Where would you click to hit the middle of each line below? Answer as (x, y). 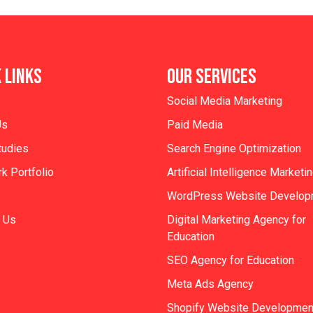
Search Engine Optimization (234, 148)
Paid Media (195, 124)
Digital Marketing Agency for (236, 219)
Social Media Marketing (225, 101)
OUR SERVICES (212, 77)
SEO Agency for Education (231, 260)
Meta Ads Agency (210, 284)
